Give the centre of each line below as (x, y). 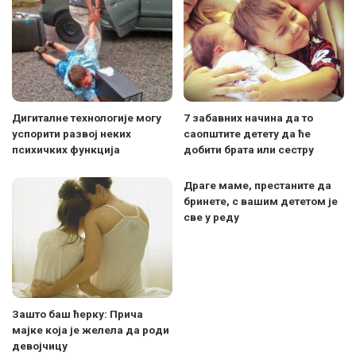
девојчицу (40, 345)
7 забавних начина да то (248, 118)
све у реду (211, 217)
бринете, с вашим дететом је (261, 201)
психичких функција (66, 150)
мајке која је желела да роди (91, 329)
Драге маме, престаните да (257, 186)
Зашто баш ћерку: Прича (77, 313)
